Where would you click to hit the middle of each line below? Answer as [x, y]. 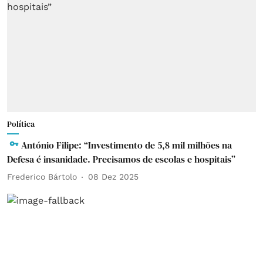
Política [21, 124]
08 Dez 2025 [113, 177]
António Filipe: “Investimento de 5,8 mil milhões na [127, 145]
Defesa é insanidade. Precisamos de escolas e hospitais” [121, 159]
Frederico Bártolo [42, 177]
